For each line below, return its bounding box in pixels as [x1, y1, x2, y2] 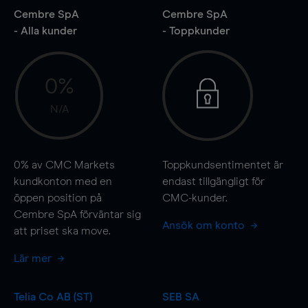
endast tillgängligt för [162, 175, 265, 187]
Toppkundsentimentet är [162, 159, 283, 170]
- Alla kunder [14, 25, 77, 36]
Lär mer [14, 252, 54, 264]
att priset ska [14, 225, 81, 236]
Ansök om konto [162, 219, 247, 231]
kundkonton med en [14, 175, 112, 187]
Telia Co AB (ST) [14, 291, 92, 302]
